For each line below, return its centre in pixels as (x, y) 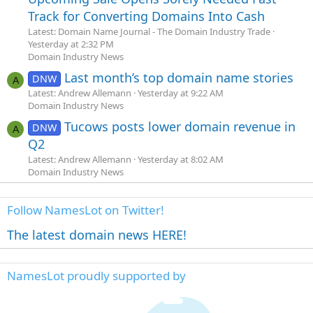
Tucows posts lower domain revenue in (180, 126)
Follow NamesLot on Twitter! (86, 210)
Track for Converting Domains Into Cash (146, 16)
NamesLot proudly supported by (96, 275)
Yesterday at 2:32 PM (71, 44)
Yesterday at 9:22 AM (181, 93)
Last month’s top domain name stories (179, 77)
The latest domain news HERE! (97, 234)
